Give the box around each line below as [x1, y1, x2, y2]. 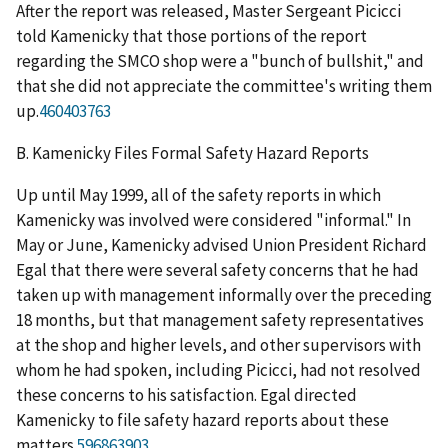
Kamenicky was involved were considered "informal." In [16, 209, 411, 232]
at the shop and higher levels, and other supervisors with [16, 334, 421, 357]
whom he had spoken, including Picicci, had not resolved [16, 359, 421, 382]
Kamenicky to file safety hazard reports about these [16, 409, 389, 432]
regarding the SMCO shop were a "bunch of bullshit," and [16, 50, 424, 73]
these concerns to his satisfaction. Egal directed [16, 384, 357, 407]
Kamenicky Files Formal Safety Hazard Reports [32, 142, 369, 165]
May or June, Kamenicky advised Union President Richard [16, 234, 427, 257]
